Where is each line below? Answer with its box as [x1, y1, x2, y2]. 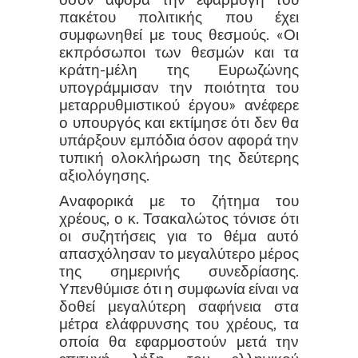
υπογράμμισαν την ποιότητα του [59, 78, 299, 96]
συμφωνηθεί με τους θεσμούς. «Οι [59, 25, 299, 43]
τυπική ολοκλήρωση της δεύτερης [59, 148, 299, 166]
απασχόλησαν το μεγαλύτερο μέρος [59, 244, 299, 262]
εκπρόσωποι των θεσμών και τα [59, 42, 299, 61]
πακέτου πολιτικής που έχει [59, 7, 299, 26]
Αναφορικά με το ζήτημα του [59, 191, 299, 209]
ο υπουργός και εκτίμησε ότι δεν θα [59, 113, 299, 131]
